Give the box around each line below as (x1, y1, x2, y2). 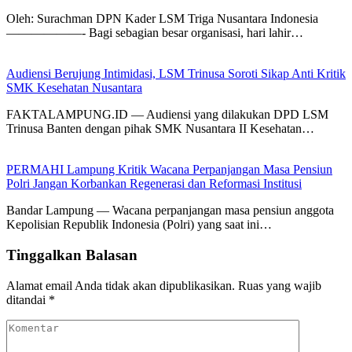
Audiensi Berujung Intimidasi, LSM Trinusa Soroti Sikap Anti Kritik (6, 67, 346, 81)
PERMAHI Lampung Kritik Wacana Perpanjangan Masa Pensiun (6, 163, 332, 177)
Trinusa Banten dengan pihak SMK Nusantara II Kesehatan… (6, 122, 314, 136)
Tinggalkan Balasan (6, 247, 137, 264)
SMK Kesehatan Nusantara (6, 81, 142, 95)
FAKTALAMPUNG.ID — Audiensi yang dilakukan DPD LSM (6, 108, 328, 122)
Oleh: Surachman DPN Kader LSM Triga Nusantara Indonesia (6, 12, 318, 26)
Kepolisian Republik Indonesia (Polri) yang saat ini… (6, 218, 272, 232)
